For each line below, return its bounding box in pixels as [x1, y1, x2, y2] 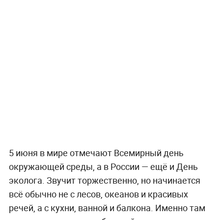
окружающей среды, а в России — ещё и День [8, 160, 198, 172]
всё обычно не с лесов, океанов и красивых [8, 188, 188, 200]
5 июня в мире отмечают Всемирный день [8, 146, 184, 159]
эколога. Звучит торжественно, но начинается [8, 174, 200, 186]
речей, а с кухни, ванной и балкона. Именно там [8, 201, 205, 214]
